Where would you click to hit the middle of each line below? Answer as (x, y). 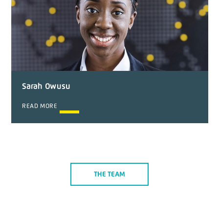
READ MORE (40, 106)
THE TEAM (109, 174)
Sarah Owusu (46, 87)
